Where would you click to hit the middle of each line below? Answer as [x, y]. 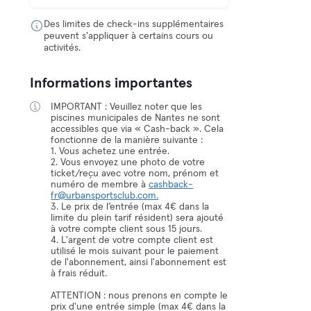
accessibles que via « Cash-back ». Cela [137, 129]
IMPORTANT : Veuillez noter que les [127, 107]
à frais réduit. [79, 274]
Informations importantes [111, 83]
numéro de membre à [100, 185]
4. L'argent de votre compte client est [132, 240]
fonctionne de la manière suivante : [127, 140]
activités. [62, 48]
